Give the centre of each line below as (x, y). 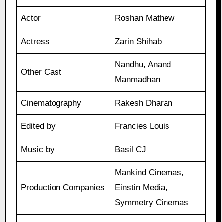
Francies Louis (142, 126)
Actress (35, 42)
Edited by (38, 126)
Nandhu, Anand (143, 65)
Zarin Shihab (139, 42)
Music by (38, 150)
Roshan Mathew (145, 18)
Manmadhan (138, 80)
